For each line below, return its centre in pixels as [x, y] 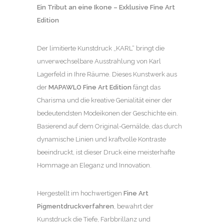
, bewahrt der [134, 206]
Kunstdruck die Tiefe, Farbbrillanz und [94, 219]
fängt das [146, 87]
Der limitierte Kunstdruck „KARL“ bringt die [101, 48]
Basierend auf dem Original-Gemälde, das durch [109, 126]
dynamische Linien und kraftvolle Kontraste [101, 139]
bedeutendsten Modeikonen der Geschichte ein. [107, 113]
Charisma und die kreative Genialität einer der [104, 100]
